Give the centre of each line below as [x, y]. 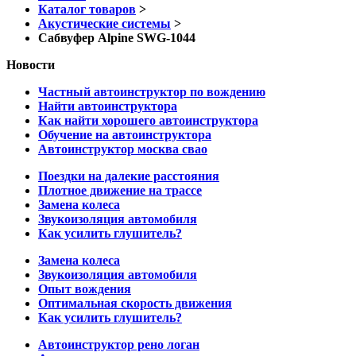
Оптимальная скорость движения [135, 304]
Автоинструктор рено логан [119, 345]
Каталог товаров [87, 10]
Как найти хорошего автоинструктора [148, 121]
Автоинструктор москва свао [123, 149]
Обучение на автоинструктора [125, 135]
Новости [31, 65]
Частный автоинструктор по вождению [152, 92]
